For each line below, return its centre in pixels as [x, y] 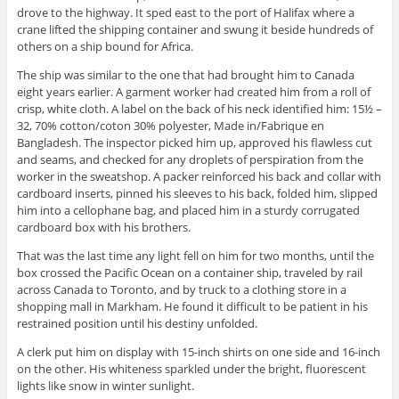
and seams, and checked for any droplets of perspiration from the [190, 160]
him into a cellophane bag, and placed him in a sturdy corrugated [188, 211]
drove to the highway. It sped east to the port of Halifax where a [185, 13]
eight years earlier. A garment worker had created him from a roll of [193, 92]
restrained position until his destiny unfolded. [137, 324]
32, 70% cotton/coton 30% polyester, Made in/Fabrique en [170, 126]
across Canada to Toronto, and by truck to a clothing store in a [181, 290]
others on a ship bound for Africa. [105, 47]
